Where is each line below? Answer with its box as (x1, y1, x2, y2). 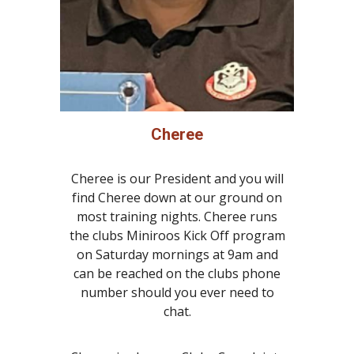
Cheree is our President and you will (70, 170, 284, 188)
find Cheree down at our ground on (72, 189, 282, 207)
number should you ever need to (80, 284, 274, 302)
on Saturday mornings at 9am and (76, 246, 278, 264)
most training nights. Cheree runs (77, 208, 277, 226)
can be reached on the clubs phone (73, 265, 281, 283)
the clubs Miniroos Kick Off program (69, 227, 285, 245)
